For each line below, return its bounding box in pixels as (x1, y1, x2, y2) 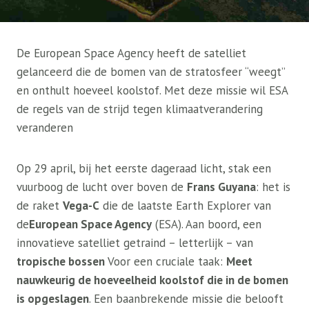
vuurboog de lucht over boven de (17, 179, 187, 195)
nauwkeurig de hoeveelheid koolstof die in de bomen (17, 272, 288, 288)
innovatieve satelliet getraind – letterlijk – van (17, 235, 253, 250)
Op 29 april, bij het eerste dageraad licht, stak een (17, 161, 271, 176)
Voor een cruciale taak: (105, 254, 226, 269)
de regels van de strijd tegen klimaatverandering (17, 101, 263, 117)
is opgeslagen (17, 291, 89, 306)
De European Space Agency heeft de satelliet (17, 46, 246, 61)
